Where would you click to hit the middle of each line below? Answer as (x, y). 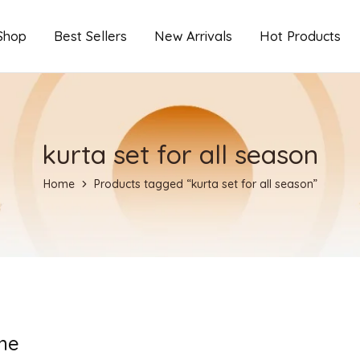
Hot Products (300, 36)
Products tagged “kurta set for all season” (205, 184)
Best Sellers (90, 36)
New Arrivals (193, 36)
